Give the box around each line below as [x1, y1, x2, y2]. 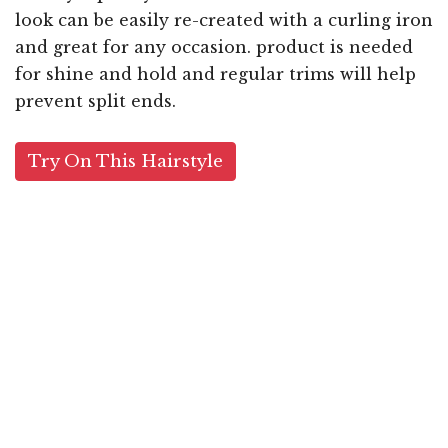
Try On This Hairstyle [28, 151, 223, 173]
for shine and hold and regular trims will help [15, 64, 416, 85]
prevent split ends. [15, 91, 176, 112]
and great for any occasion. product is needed [15, 37, 413, 58]
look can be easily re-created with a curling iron [15, 10, 433, 31]
